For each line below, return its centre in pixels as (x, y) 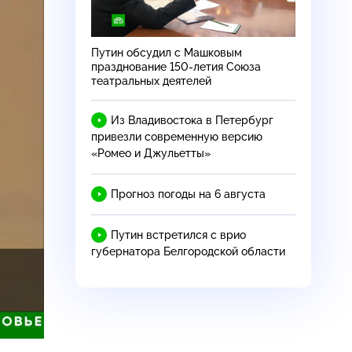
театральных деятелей (151, 81)
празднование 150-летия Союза (176, 66)
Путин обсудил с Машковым (167, 52)
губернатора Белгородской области (188, 251)
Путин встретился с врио (178, 235)
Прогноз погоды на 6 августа (188, 194)
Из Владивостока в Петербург (192, 120)
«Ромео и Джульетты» (151, 153)
